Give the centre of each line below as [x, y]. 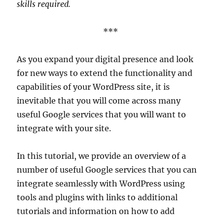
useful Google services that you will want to [102, 114]
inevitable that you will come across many [99, 101]
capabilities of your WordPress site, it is [93, 87]
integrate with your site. [64, 128]
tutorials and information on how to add [96, 211]
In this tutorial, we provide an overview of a [102, 156]
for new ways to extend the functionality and [105, 73]
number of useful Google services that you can [107, 170]
